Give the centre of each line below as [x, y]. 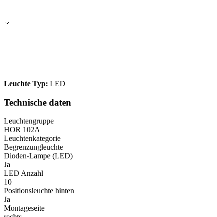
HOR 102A [22, 130]
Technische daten [38, 102]
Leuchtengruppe [29, 121]
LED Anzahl [23, 173]
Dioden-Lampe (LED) [38, 156]
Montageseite [24, 208]
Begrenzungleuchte [33, 147]
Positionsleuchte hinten [39, 191]
